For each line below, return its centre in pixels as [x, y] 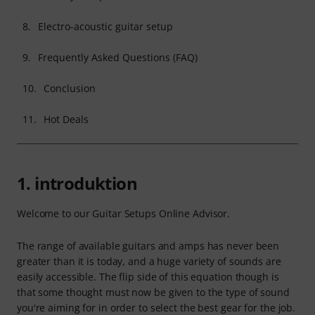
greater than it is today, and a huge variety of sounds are [149, 261]
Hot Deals [66, 119]
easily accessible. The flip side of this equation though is [148, 276]
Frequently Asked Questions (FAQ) [118, 57]
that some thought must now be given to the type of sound [153, 292]
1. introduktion [77, 183]
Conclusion [70, 88]
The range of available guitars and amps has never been [148, 245]
